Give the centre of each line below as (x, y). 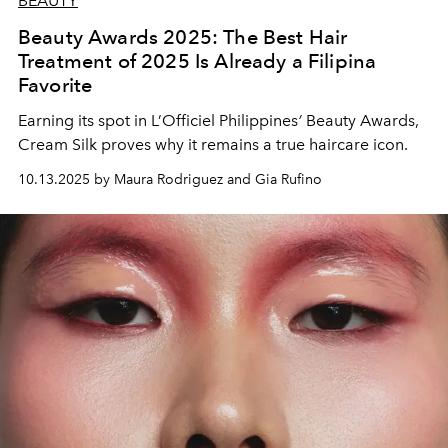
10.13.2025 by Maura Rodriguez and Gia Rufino (170, 179)
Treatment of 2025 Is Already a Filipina (197, 60)
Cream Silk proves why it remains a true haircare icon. (213, 144)
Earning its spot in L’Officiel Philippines (158, 120)
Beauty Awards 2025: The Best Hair (183, 36)
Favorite (55, 84)
